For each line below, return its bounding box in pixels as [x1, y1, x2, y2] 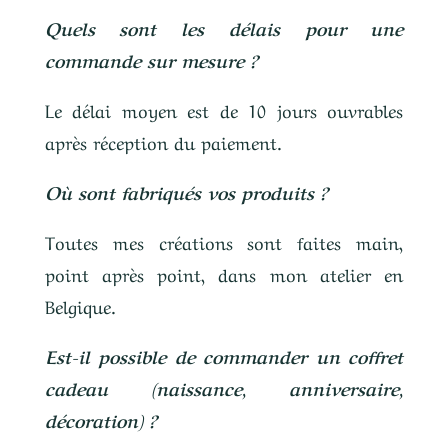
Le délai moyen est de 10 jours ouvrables [44, 96, 404, 122]
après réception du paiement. [44, 128, 282, 154]
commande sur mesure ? [44, 46, 258, 72]
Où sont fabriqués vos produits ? [44, 178, 328, 204]
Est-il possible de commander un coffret [44, 342, 404, 368]
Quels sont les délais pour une [44, 14, 404, 40]
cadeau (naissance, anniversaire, [44, 374, 404, 400]
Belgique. [44, 292, 116, 318]
